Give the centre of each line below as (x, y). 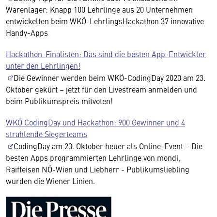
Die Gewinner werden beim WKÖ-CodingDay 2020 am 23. (109, 78)
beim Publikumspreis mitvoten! (60, 101)
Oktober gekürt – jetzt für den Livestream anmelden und (101, 89)
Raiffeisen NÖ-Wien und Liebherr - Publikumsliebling (98, 169)
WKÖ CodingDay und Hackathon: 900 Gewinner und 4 (95, 122)
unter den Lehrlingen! (43, 66)
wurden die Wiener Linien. (50, 181)
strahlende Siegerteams (46, 134)
